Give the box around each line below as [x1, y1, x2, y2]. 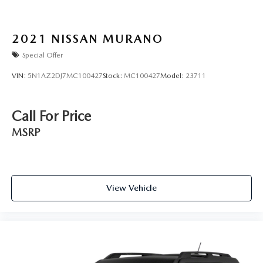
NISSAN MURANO [51, 32, 163, 46]
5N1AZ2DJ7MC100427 [28, 71, 103, 80]
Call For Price [12, 107, 91, 125]
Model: [160, 71, 186, 80]
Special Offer [22, 50, 63, 59]
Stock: [103, 71, 124, 80]
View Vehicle [106, 182, 157, 193]
